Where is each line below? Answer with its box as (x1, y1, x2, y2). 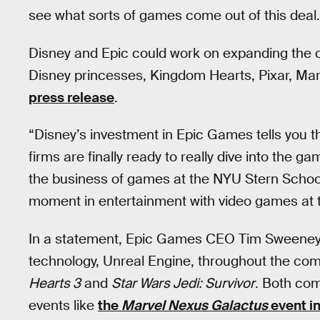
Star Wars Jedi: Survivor (111, 274, 255, 292)
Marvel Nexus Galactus (121, 296, 271, 314)
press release (29, 88, 114, 106)
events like (29, 296, 98, 314)
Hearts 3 (29, 274, 81, 292)
